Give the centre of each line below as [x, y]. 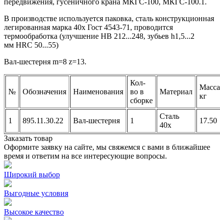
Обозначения [44, 91]
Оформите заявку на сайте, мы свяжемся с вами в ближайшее [107, 147]
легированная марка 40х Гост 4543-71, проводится [88, 27]
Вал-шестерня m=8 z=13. [45, 61]
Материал [176, 91]
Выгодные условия [36, 193]
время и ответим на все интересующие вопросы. [85, 156]
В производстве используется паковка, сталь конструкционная [109, 18]
